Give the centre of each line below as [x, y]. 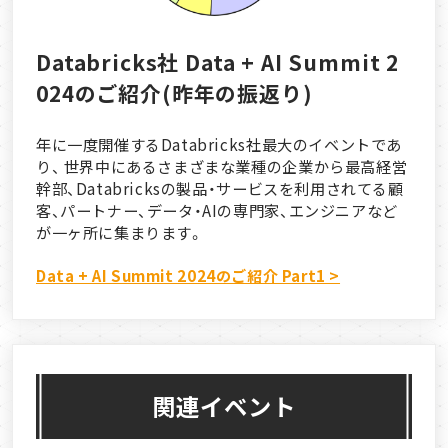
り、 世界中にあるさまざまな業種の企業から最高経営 [222, 165]
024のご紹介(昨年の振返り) [174, 93]
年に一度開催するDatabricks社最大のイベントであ [219, 143]
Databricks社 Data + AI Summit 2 [218, 62]
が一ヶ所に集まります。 [120, 231]
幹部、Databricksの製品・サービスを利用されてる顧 [220, 187]
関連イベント [224, 406]
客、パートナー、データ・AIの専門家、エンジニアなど [217, 209]
